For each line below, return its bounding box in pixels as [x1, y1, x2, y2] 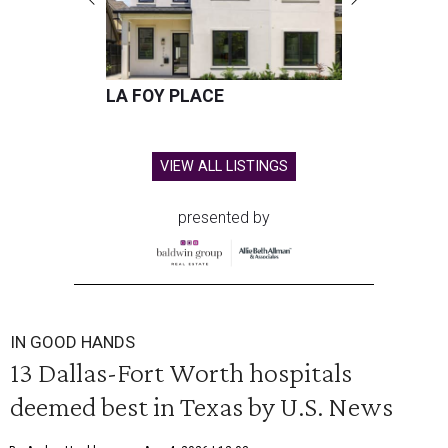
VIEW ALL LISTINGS [160, 158, 288, 175]
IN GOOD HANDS [10, 331, 135, 352]
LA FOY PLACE [106, 86, 224, 106]
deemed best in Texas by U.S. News [10, 389, 393, 422]
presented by [178, 208, 270, 227]
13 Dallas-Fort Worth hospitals [10, 355, 352, 388]
